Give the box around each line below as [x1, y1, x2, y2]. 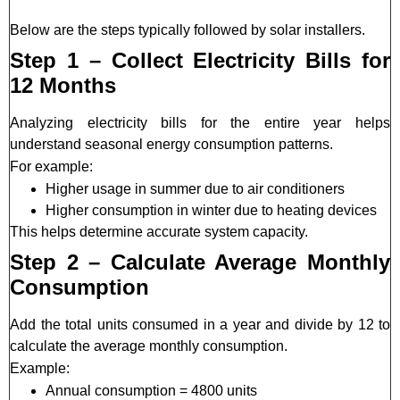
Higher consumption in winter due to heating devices [46, 203, 377, 219]
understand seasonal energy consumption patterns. [10, 137, 333, 153]
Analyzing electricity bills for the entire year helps [10, 115, 390, 131]
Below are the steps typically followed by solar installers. [10, 22, 365, 38]
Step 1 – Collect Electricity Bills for [10, 48, 390, 73]
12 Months [10, 73, 116, 98]
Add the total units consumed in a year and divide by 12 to [10, 317, 390, 333]
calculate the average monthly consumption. [10, 338, 287, 354]
